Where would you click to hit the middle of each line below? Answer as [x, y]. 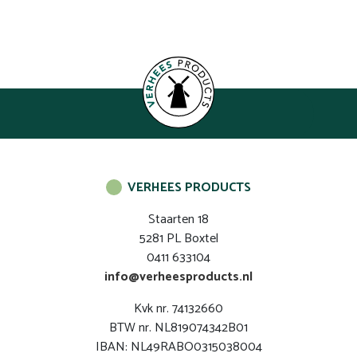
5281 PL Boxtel [178, 238]
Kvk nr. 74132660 [178, 308]
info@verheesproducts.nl [178, 277]
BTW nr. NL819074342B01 [178, 328]
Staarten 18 [178, 219]
